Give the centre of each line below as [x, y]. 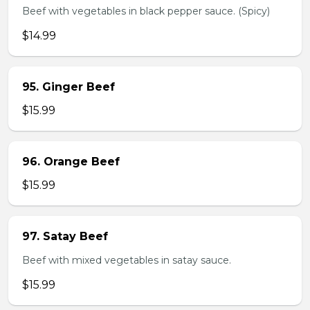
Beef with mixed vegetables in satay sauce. [127, 260]
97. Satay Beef [65, 236]
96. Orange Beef [71, 162]
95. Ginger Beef [69, 87]
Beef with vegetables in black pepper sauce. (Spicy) [146, 11]
